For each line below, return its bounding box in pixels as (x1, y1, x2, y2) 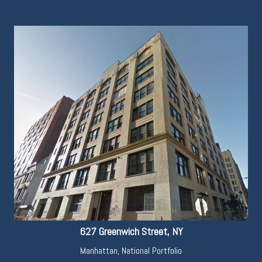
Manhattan (80, 244, 118, 257)
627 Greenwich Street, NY (79, 224, 183, 238)
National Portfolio (122, 244, 182, 257)
